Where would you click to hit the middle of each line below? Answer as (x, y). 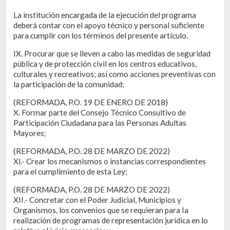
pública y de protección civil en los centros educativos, (105, 63)
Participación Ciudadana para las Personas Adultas (100, 122)
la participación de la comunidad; (69, 84)
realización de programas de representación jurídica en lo (111, 220)
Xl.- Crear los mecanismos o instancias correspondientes (110, 161)
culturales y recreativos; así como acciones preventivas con (114, 74)
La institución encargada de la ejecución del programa (105, 15)
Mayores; (30, 133)
